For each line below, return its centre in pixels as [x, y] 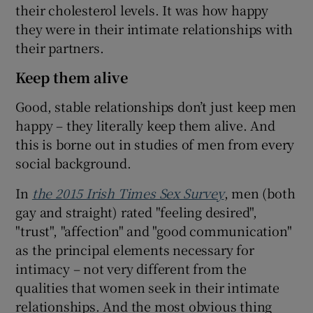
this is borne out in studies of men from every [155, 144]
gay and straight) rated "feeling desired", [137, 211]
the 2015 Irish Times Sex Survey [128, 192]
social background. [73, 162]
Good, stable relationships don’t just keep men [156, 106]
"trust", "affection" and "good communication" [154, 230]
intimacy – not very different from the [131, 268]
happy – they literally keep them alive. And [145, 125]
